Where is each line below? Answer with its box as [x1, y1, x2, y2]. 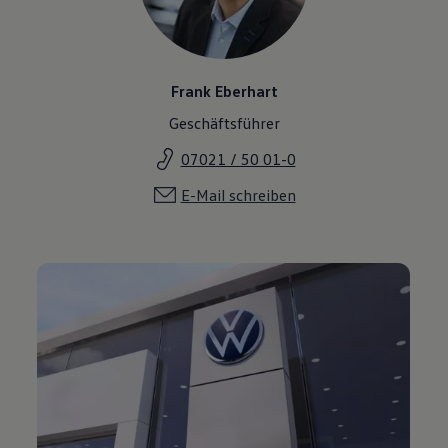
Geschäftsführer [168, 113, 280, 134]
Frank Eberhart [170, 81, 278, 102]
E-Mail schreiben [180, 185, 296, 206]
